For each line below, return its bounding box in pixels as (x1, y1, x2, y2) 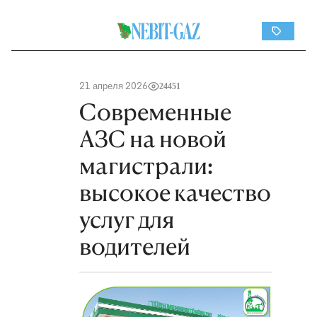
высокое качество (79, 179, 271, 207)
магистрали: (79, 152, 213, 180)
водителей (79, 233, 190, 260)
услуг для (79, 206, 174, 234)
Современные (79, 98, 231, 126)
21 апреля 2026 (79, 81, 148, 91)
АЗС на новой (79, 125, 226, 153)
